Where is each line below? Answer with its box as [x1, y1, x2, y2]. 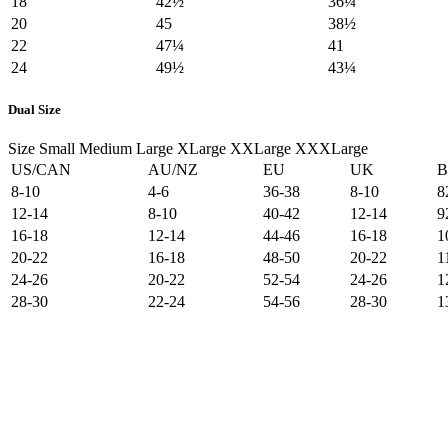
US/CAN [11, 161, 71, 179]
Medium [79, 140, 132, 158]
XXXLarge [295, 140, 368, 158]
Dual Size [8, 102, 61, 118]
